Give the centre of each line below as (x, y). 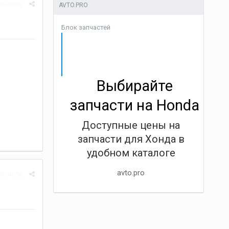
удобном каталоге (131, 153)
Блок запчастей (86, 27)
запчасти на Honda (135, 105)
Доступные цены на (131, 125)
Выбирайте (135, 86)
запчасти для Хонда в (131, 139)
